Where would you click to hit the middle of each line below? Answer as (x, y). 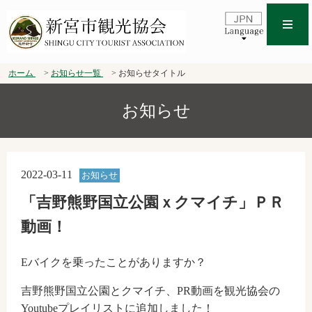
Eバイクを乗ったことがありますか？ (114, 263)
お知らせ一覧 (76, 73)
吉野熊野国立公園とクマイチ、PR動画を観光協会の (150, 291)
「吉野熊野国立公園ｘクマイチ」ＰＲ (153, 202)
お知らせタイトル (152, 73)
